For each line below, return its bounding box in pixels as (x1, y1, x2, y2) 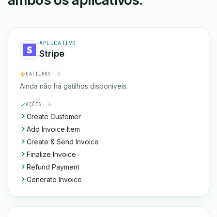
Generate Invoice (27, 175, 82, 184)
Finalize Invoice (27, 150, 76, 158)
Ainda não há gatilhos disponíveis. (20, 82, 128, 90)
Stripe (39, 48, 64, 59)
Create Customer (27, 112, 81, 121)
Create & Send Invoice (27, 138, 99, 146)
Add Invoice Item (27, 125, 80, 133)
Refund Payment (27, 163, 79, 171)
